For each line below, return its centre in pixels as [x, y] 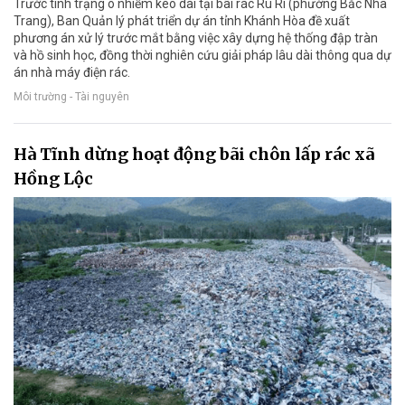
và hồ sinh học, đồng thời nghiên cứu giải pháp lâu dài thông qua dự [202, 55]
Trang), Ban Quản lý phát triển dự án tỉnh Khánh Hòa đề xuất [182, 20]
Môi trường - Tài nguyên [71, 96]
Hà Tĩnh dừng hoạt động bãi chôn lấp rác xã [194, 154]
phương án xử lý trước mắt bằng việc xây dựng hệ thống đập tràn [196, 38]
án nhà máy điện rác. [72, 72]
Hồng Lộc [53, 178]
